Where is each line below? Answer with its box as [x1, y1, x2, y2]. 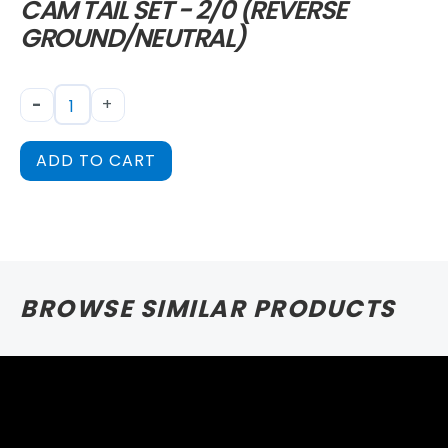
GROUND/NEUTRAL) [20, 20, 245, 56]
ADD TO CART [36, 149, 156, 172]
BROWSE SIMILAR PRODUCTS [20, 292, 396, 325]
